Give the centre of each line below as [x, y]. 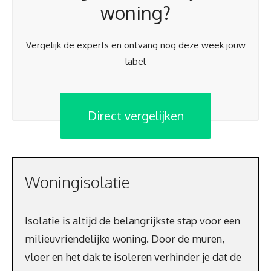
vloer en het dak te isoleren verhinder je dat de [133, 256]
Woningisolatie [77, 181]
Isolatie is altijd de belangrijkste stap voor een [132, 220]
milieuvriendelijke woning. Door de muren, [125, 238]
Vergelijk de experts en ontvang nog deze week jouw [135, 45]
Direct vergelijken [135, 115]
